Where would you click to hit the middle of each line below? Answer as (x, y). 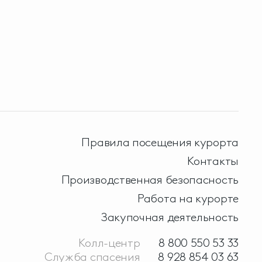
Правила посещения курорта (160, 142)
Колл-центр (109, 242)
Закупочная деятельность (170, 217)
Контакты (213, 161)
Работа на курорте (188, 198)
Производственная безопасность (150, 179)
